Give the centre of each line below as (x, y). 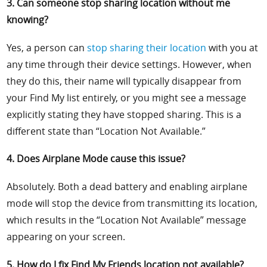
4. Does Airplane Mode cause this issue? (96, 159)
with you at (232, 47)
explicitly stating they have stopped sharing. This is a (124, 114)
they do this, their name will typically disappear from (124, 81)
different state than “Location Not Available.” (106, 131)
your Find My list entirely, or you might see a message (127, 97)
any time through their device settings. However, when (129, 64)
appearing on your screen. (66, 237)
